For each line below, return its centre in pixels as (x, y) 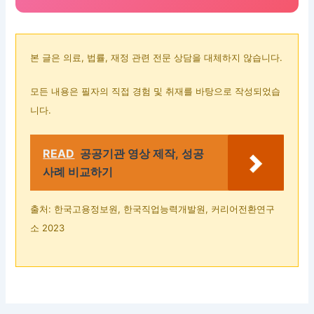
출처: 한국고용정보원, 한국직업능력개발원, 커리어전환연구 (153, 209)
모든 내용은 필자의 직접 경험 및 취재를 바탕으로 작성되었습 (156, 91)
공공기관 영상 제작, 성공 (142, 153)
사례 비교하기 (78, 171)
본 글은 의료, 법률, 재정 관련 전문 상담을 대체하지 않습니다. (157, 57)
